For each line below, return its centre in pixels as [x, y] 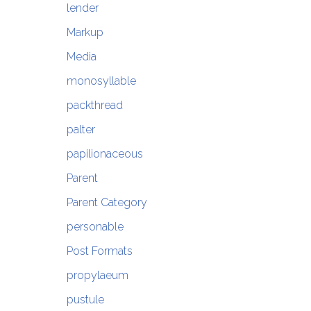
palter [81, 130]
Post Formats [99, 251]
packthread [94, 106]
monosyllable [101, 81]
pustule [85, 300]
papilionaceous [104, 154]
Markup [85, 33]
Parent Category [107, 203]
